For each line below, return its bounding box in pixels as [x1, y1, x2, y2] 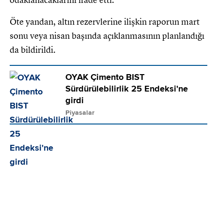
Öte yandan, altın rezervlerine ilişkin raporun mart [10, 16, 200, 27]
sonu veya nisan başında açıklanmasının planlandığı [10, 30, 204, 41]
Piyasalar [65, 108, 94, 117]
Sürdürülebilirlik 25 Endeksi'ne [65, 83, 188, 94]
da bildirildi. [10, 44, 56, 55]
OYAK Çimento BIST [65, 72, 145, 82]
